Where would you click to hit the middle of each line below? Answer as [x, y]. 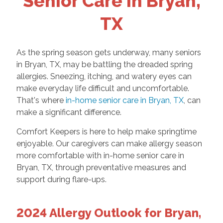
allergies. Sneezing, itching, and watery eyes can [104, 77]
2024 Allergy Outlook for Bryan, [109, 213]
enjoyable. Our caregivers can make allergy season [109, 144]
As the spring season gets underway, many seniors [109, 53]
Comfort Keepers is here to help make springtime [106, 132]
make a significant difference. [69, 112]
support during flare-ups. [61, 180]
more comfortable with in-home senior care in [100, 156]
